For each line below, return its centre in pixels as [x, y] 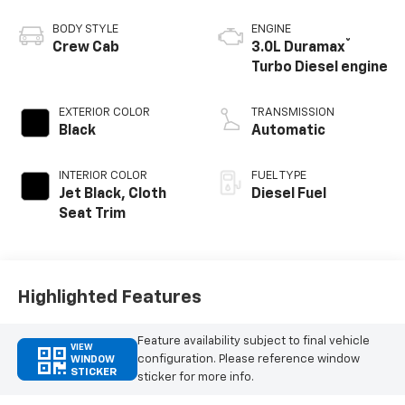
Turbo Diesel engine [320, 68]
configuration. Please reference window [248, 359]
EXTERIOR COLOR [104, 113]
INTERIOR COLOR [103, 176]
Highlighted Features [109, 297]
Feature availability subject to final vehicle [253, 341]
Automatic [288, 132]
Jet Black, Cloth [112, 195]
